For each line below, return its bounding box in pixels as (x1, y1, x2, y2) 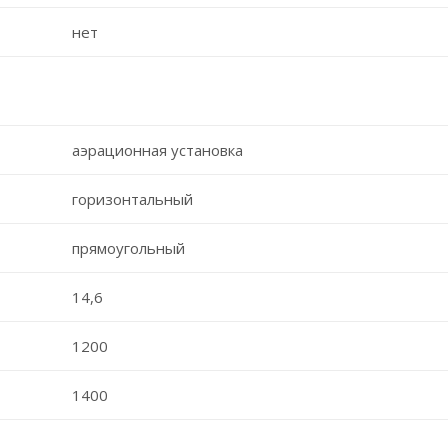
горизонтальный (71, 188, 193, 209)
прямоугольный (71, 237, 185, 258)
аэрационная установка (71, 139, 243, 160)
